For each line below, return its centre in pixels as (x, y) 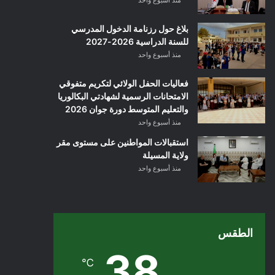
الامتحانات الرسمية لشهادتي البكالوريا (123, 96)
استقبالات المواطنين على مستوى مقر (122, 142)
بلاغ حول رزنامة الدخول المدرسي (130, 29)
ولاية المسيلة (165, 155)
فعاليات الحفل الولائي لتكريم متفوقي (123, 83)
